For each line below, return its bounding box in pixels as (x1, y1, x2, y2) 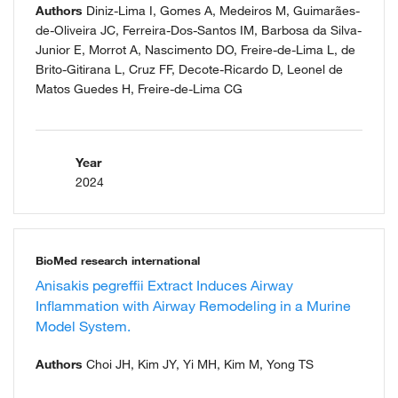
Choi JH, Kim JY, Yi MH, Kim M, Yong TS (83, 356, 314, 373)
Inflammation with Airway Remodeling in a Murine (36, 297, 351, 315)
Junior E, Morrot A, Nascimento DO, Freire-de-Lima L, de (36, 42, 355, 59)
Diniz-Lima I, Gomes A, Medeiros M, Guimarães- (83, 3, 360, 20)
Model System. (36, 317, 131, 336)
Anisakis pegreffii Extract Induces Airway (36, 276, 293, 295)
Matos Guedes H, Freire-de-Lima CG (36, 81, 243, 98)
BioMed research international (36, 253, 200, 268)
